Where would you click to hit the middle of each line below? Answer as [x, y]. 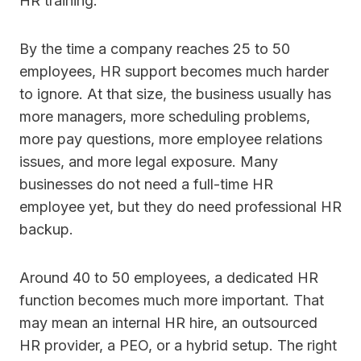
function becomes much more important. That [172, 301]
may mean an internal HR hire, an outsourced [168, 323]
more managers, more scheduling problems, [165, 117]
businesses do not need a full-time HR [146, 185]
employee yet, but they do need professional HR [180, 207]
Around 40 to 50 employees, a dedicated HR [169, 278]
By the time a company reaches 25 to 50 [155, 49]
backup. [46, 230]
